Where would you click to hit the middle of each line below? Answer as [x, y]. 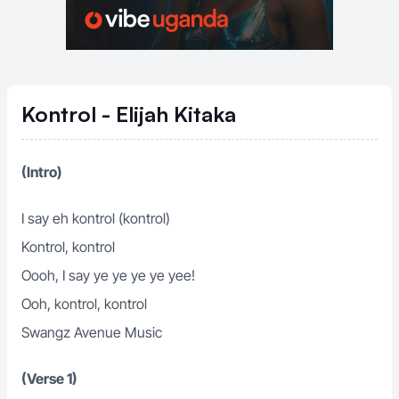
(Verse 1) [49, 379]
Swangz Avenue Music [92, 332]
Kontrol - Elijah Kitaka [129, 114]
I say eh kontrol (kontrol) [96, 218]
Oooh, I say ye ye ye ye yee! [108, 275]
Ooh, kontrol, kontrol [84, 304]
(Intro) [42, 172]
